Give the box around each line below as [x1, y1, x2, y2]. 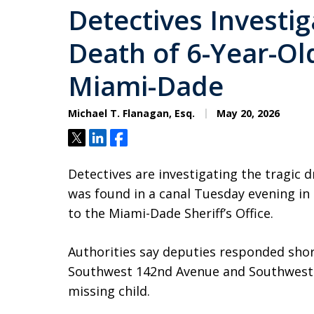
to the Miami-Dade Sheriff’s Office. [68, 205, 273, 221]
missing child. [68, 282, 150, 299]
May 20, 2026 [214, 107, 280, 120]
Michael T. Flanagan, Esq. [68, 107, 195, 120]
